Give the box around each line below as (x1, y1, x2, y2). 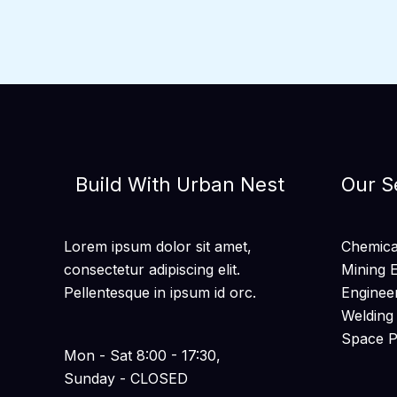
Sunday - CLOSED (64, 370, 188, 388)
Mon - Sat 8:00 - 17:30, (64, 346, 221, 365)
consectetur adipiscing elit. (64, 261, 240, 279)
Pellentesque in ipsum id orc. (64, 284, 256, 302)
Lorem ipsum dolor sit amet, (64, 237, 252, 256)
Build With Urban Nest (75, 172, 285, 196)
